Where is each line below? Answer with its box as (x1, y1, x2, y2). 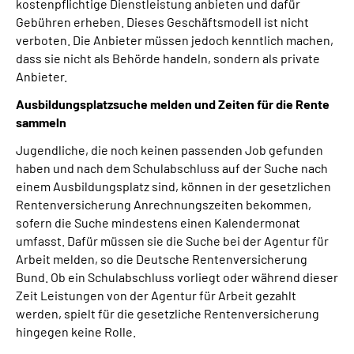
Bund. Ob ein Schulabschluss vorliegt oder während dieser (16, 269, 338, 284)
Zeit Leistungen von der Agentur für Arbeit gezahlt (16, 288, 296, 303)
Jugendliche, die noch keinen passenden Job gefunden (16, 142, 323, 157)
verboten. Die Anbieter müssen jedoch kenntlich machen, (16, 32, 333, 47)
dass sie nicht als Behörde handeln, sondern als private (16, 51, 320, 66)
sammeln (16, 115, 66, 130)
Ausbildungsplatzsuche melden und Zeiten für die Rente (16, 96, 330, 111)
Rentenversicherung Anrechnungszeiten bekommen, (16, 197, 311, 212)
